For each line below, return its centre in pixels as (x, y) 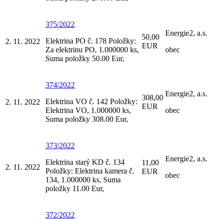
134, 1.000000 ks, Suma (83, 179)
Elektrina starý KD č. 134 (85, 162)
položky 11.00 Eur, (75, 188)
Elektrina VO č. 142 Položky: (91, 101)
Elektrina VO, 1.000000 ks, (88, 110)
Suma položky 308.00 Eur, (87, 119)
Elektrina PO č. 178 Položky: (91, 41)
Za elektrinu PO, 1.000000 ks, (92, 49)
